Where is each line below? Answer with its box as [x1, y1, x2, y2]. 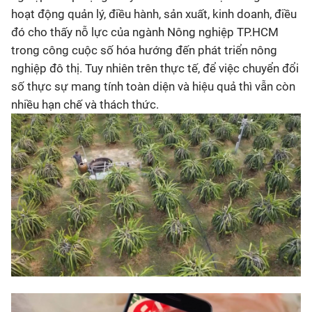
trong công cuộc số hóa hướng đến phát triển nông [11, 43, 277, 57]
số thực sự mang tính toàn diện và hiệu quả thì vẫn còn [11, 79, 295, 93]
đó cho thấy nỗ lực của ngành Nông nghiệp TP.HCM [11, 25, 279, 39]
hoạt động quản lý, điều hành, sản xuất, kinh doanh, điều [11, 7, 297, 21]
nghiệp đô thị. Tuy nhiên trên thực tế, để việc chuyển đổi [11, 61, 299, 75]
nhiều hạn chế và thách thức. [11, 97, 159, 111]
